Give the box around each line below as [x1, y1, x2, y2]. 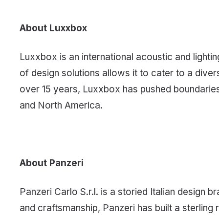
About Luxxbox [20, 22, 87, 34]
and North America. [20, 99, 103, 111]
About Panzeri [20, 157, 84, 169]
